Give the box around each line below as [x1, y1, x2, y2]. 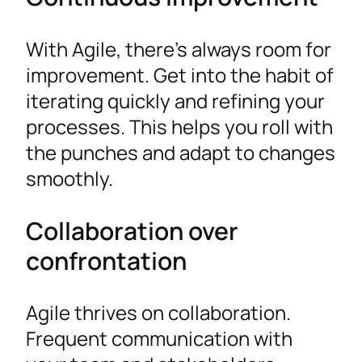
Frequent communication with [26, 325, 293, 352]
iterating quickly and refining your [26, 86, 325, 114]
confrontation [26, 243, 187, 277]
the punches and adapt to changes [26, 138, 335, 166]
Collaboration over [26, 213, 238, 247]
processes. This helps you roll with [26, 112, 333, 140]
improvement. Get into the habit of [26, 61, 334, 88]
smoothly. [26, 164, 113, 192]
